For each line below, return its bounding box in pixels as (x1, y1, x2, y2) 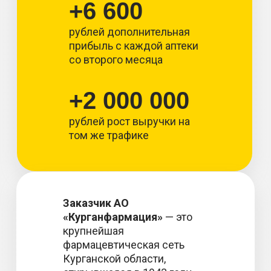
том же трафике (69, 129, 149, 142)
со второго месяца (69, 53, 163, 66)
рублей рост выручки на (69, 115, 190, 128)
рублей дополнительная (69, 25, 190, 38)
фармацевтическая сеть (63, 238, 184, 251)
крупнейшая (63, 224, 124, 237)
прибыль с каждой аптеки (69, 39, 198, 52)
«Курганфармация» (63, 211, 163, 223)
